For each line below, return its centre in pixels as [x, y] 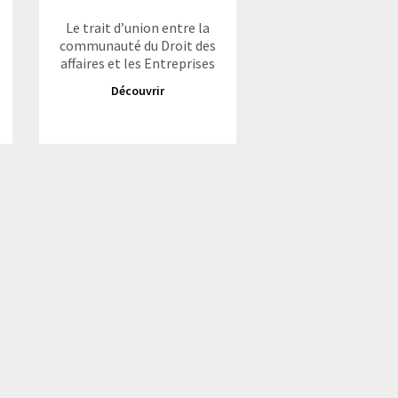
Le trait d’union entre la [137, 28]
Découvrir [137, 91]
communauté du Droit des [137, 45]
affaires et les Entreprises [137, 63]
